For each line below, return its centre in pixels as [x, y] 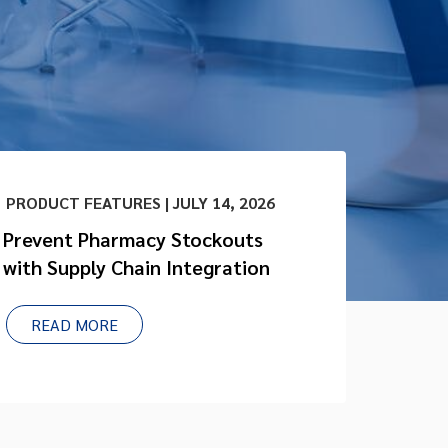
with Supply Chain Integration [136, 267]
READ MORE [74, 325]
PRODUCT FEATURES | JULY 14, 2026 [140, 203]
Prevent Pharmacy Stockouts [133, 239]
